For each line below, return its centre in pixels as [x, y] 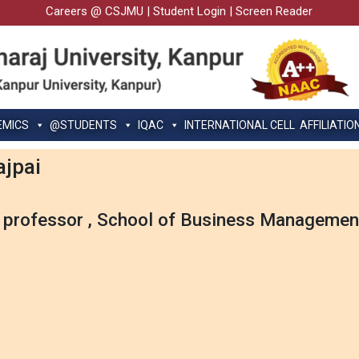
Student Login [189, 11]
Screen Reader [274, 11]
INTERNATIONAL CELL [239, 125]
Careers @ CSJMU [94, 11]
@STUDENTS [83, 125]
